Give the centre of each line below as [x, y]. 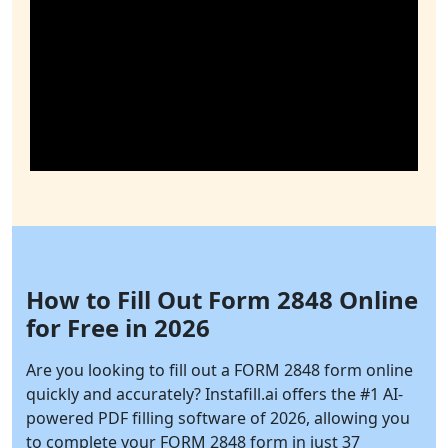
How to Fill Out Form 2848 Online [222, 300]
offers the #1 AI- [340, 394]
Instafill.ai [241, 394]
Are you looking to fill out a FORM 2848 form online [219, 370]
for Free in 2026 [118, 328]
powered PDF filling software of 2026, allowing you [218, 418]
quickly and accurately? [115, 394]
